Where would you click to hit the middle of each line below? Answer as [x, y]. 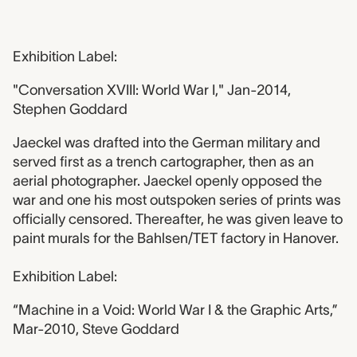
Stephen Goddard [70, 109]
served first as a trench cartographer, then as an [163, 162]
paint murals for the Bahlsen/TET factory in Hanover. [176, 238]
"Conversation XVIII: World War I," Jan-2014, [152, 90]
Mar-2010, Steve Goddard [96, 329]
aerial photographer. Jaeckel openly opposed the [167, 181]
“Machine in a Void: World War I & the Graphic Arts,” [175, 310]
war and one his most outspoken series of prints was [177, 200]
